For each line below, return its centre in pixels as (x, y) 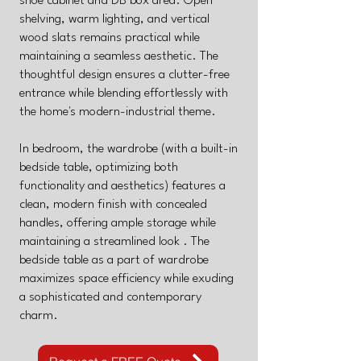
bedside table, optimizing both (99, 168)
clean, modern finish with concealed (113, 205)
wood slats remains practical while (110, 38)
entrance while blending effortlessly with (124, 93)
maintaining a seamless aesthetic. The (119, 56)
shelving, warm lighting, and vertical (114, 19)
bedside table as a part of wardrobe (114, 260)
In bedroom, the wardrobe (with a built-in (129, 149)
